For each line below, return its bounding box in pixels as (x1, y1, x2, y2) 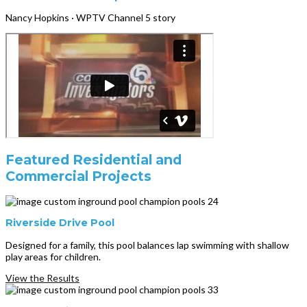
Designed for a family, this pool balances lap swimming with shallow (5, 238, 289, 251)
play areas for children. (5, 250, 101, 262)
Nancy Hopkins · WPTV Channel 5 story (5, 12, 175, 24)
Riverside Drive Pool (5, 217, 114, 230)
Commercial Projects (5, 168, 151, 185)
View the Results (5, 271, 79, 284)
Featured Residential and (5, 151, 182, 169)
